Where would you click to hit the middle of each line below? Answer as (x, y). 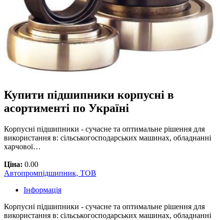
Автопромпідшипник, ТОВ (50, 173)
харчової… (22, 146)
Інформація (42, 190)
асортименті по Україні (67, 108)
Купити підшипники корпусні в (89, 95)
